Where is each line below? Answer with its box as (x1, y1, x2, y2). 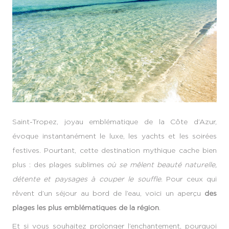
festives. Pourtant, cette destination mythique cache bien (12, 146, 217, 154)
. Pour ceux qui (161, 175, 217, 182)
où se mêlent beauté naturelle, (107, 161, 217, 168)
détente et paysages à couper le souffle (12, 175, 161, 182)
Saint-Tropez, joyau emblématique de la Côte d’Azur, (12, 118, 217, 125)
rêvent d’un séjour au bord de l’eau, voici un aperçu (12, 189, 204, 197)
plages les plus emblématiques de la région (12, 203, 159, 211)
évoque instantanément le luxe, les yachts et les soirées (12, 132, 217, 140)
